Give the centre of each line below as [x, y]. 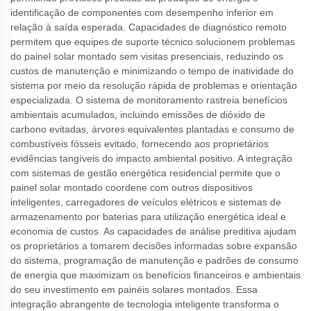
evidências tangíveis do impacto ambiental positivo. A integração [151, 158]
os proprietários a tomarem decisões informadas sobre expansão [154, 245]
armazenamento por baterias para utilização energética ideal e [148, 216]
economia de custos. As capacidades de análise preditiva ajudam [153, 231]
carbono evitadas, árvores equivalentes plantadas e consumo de [152, 129]
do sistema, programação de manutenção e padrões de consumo [154, 260]
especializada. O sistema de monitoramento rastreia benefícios [149, 100]
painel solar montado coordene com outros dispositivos [132, 187]
